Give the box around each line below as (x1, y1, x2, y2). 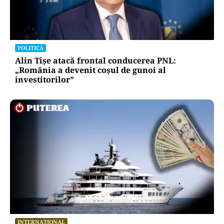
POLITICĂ (17, 43, 43, 51)
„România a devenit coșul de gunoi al (15, 64, 166, 75)
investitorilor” (15, 73, 74, 85)
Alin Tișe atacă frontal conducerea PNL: (15, 54, 176, 66)
